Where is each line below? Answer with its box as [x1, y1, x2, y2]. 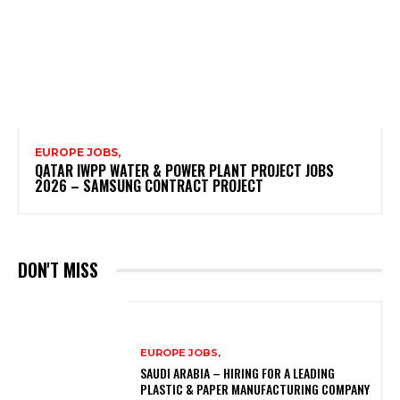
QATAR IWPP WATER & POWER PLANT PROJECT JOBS [35, 160, 334, 182]
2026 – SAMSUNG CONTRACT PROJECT [35, 175, 263, 197]
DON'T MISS [18, 256, 98, 284]
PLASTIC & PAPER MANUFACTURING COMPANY [140, 379, 371, 398]
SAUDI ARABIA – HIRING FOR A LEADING [140, 362, 336, 382]
